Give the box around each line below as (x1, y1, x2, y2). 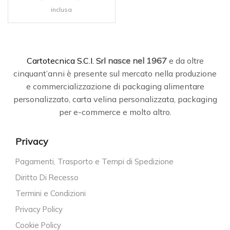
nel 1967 (132, 55, 167, 66)
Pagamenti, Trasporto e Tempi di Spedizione (15, 156, 174, 166)
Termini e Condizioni (15, 188, 86, 198)
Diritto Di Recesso (15, 172, 79, 182)
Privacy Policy (15, 204, 63, 214)
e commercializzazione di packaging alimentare (26, 81, 204, 92)
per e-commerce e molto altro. (59, 107, 171, 118)
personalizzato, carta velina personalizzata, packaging (13, 94, 217, 105)
